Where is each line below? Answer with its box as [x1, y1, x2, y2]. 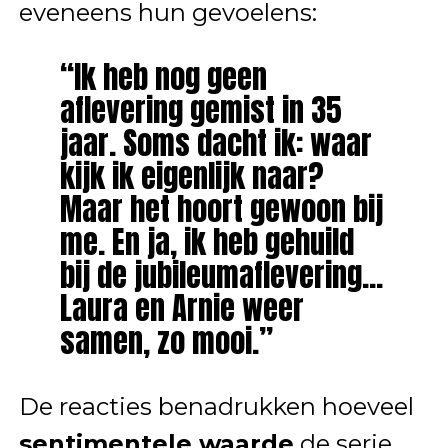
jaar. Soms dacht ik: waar [59, 120, 372, 167]
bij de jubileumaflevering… [59, 252, 383, 299]
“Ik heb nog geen [59, 54, 267, 101]
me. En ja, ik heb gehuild [59, 219, 354, 266]
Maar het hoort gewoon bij [59, 186, 383, 233]
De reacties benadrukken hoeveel [18, 392, 414, 422]
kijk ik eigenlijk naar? [59, 153, 324, 200]
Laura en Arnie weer [59, 285, 304, 332]
